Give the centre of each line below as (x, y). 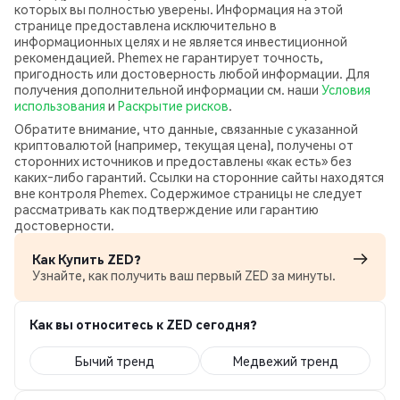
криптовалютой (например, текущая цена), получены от (184, 145)
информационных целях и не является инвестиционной (181, 41)
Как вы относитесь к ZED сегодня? (143, 324)
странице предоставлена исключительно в (146, 25)
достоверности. (64, 225)
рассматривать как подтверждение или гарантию (167, 209)
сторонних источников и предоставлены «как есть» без (183, 161)
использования (60, 105)
